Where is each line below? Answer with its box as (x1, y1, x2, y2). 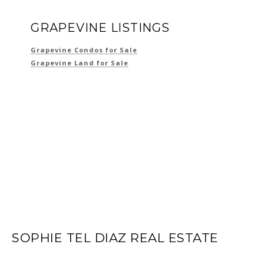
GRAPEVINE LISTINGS (31, 20, 170, 35)
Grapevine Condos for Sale (31, 45, 137, 54)
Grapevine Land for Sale (31, 58, 128, 67)
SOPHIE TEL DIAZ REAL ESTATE (12, 230, 219, 245)
